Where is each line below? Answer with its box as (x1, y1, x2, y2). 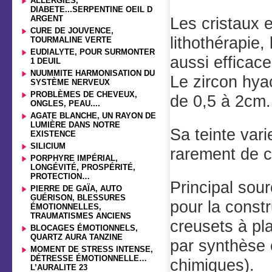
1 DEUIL (30, 56, 61, 66)
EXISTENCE (30, 129, 76, 138)
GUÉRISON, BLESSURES (30, 193, 126, 202)
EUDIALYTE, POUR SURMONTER (30, 47, 155, 56)
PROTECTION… (30, 172, 90, 181)
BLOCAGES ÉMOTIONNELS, (30, 223, 138, 233)
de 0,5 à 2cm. (170, 92, 271, 110)
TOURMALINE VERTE (30, 35, 112, 44)
